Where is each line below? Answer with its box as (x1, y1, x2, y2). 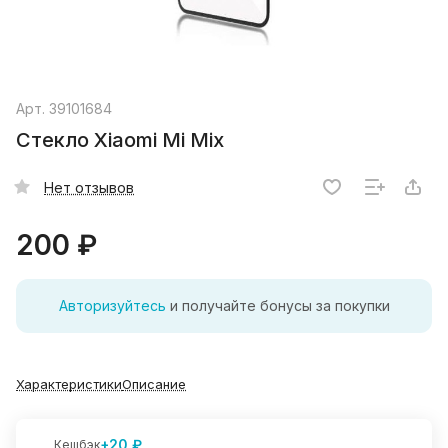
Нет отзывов (44, 178, 134, 196)
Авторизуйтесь (58, 297, 166, 315)
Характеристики (16, 376, 122, 393)
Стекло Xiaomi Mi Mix (16, 128, 224, 153)
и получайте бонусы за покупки (165, 297, 390, 315)
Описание (122, 376, 186, 393)
